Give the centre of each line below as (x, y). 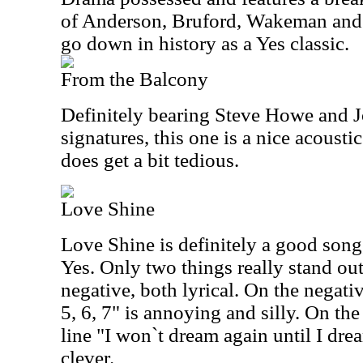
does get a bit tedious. (150, 160)
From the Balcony (135, 79)
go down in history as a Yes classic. (205, 43)
